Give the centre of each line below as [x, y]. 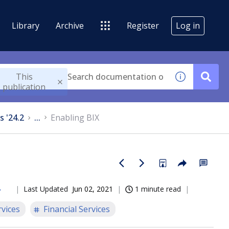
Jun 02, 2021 [93, 189]
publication [24, 87]
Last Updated [46, 189]
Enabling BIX [75, 118]
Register [143, 25]
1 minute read [158, 189]
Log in [188, 25]
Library [26, 25]
